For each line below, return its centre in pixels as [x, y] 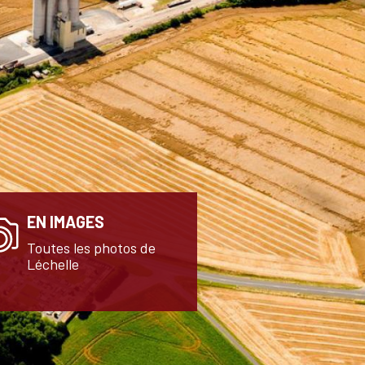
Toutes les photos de [91, 248]
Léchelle [53, 264]
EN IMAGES [66, 222]
